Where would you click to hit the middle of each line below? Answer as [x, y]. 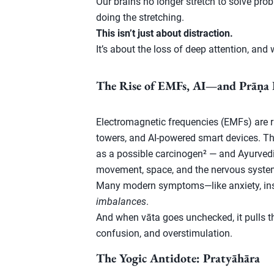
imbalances [121, 202]
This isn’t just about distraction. [165, 33]
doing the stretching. [140, 17]
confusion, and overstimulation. [164, 233]
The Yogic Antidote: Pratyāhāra [178, 258]
